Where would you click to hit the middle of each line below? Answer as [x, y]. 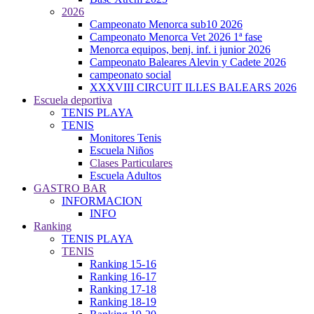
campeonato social [130, 75]
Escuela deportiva [73, 100]
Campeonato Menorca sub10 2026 [166, 24]
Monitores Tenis [125, 138]
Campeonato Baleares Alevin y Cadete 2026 [188, 62]
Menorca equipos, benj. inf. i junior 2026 [180, 49]
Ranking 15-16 [123, 264]
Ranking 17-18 [123, 289]
